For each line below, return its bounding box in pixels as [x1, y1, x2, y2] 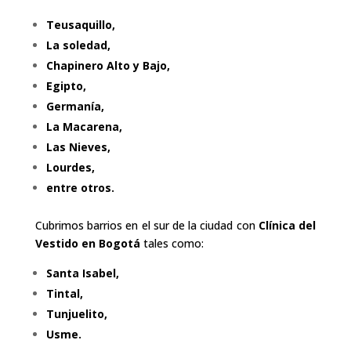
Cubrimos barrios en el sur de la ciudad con [34, 217, 259, 233]
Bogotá [95, 235, 140, 251]
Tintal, [45, 285, 83, 301]
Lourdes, [45, 159, 95, 175]
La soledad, [45, 37, 110, 52]
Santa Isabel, [45, 265, 119, 280]
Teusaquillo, [45, 16, 115, 32]
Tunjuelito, [45, 306, 107, 321]
